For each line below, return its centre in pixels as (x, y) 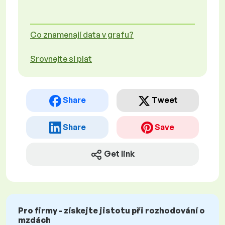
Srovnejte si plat (61, 59)
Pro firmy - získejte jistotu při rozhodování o (111, 211)
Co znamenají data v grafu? (82, 35)
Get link (119, 154)
